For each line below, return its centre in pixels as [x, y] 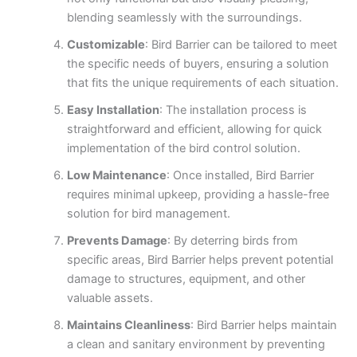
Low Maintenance [116, 175]
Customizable [106, 44]
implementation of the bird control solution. [183, 148]
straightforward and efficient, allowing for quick [194, 129]
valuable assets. [110, 298]
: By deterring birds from [232, 240]
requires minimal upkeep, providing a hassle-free [198, 194]
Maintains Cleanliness [128, 325]
